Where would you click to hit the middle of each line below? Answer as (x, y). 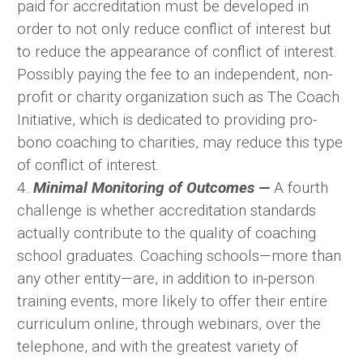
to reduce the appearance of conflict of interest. (177, 52)
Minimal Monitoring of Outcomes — (154, 188)
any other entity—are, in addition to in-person (166, 279)
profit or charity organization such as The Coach (178, 97)
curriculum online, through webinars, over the (169, 324)
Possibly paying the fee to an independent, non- (175, 75)
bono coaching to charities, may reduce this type (180, 143)
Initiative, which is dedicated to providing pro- (167, 120)
